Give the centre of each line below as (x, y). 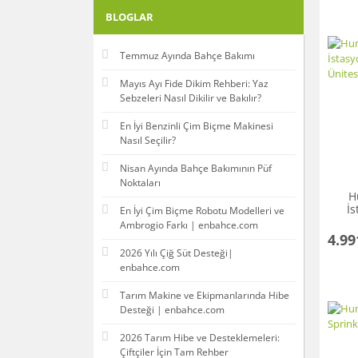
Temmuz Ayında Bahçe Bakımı (187, 56)
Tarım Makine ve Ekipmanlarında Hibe (205, 296)
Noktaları (140, 183)
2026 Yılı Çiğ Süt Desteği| (177, 253)
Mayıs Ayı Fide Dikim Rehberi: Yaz (194, 84)
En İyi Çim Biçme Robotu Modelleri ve (202, 211)
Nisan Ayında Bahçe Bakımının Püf (196, 169)
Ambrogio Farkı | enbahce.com (189, 225)
